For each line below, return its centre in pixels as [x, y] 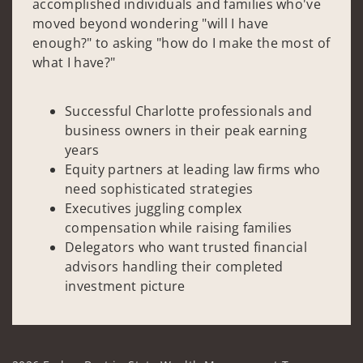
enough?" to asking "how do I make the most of [181, 43]
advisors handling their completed [174, 266]
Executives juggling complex [154, 208]
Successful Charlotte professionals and [189, 111]
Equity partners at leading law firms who [193, 169]
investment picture [127, 286]
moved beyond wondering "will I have [151, 24]
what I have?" [74, 63]
